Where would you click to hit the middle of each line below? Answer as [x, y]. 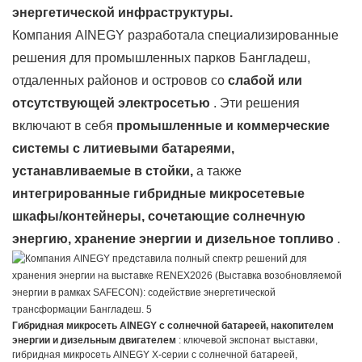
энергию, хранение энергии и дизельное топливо [173, 238]
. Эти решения [255, 103]
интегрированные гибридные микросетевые [158, 193]
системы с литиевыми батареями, [123, 148]
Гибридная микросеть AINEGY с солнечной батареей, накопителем [173, 325]
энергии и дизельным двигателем [94, 340]
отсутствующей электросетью [111, 103]
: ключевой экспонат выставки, [247, 340]
